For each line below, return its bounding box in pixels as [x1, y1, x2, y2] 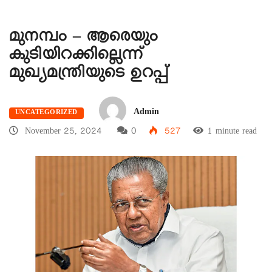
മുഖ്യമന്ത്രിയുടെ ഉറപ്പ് [9, 64, 169, 87]
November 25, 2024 [22, 126, 102, 139]
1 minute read [207, 126, 257, 139]
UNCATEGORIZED [15, 108, 78, 118]
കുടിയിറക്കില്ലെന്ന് [9, 46, 143, 69]
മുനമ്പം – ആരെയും [9, 27, 158, 50]
